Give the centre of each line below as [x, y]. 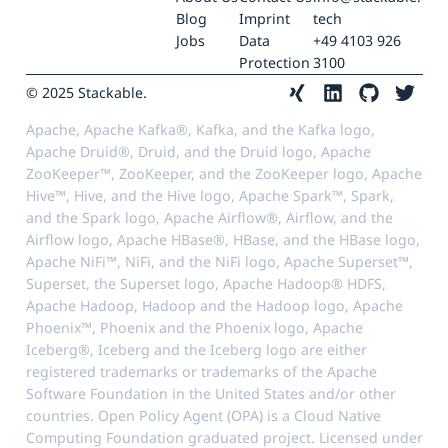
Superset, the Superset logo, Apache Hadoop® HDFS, [205, 284]
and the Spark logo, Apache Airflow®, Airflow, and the [209, 218]
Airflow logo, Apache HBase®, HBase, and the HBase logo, [222, 240]
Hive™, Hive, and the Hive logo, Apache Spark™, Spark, [209, 196]
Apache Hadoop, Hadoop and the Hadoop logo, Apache [214, 306]
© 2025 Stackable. [86, 92]
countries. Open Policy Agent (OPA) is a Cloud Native [203, 416]
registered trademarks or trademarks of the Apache [201, 372]
